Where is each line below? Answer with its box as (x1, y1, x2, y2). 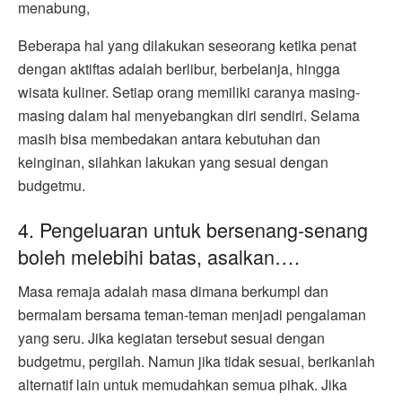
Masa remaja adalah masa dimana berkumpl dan (18, 281, 328, 302)
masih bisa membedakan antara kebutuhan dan (18, 127, 320, 149)
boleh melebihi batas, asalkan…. (18, 242, 300, 271)
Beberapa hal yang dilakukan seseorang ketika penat (18, 34, 356, 56)
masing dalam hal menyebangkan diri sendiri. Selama (18, 104, 360, 126)
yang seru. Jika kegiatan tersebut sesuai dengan (18, 328, 325, 349)
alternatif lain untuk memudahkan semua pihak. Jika (18, 374, 347, 396)
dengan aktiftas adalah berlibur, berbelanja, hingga (18, 57, 340, 79)
